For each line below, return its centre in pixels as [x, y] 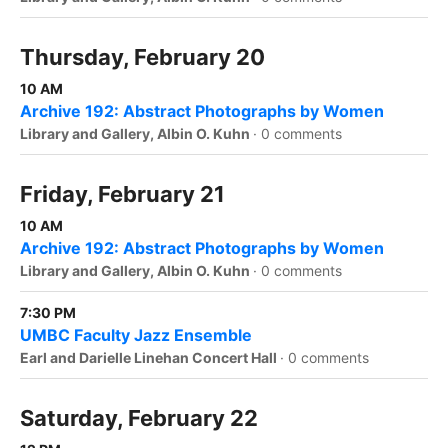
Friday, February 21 [122, 194]
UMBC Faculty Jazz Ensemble [136, 335]
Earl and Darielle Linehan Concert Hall [150, 358]
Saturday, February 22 [139, 418]
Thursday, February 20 [142, 57]
